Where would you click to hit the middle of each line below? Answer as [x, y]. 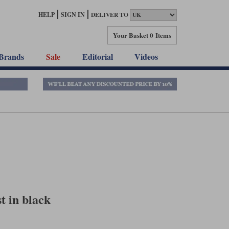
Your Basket [131, 35]
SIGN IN [73, 15]
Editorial [97, 56]
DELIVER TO [110, 15]
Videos [146, 56]
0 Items [161, 35]
